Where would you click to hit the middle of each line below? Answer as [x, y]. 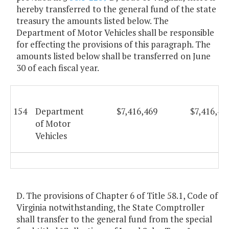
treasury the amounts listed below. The [93, 21]
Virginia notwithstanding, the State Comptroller [110, 208]
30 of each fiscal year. [58, 68]
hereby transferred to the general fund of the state [116, 9]
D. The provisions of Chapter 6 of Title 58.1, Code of [117, 196]
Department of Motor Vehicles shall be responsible [115, 33]
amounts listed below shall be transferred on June [113, 56]
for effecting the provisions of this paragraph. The [113, 44]
